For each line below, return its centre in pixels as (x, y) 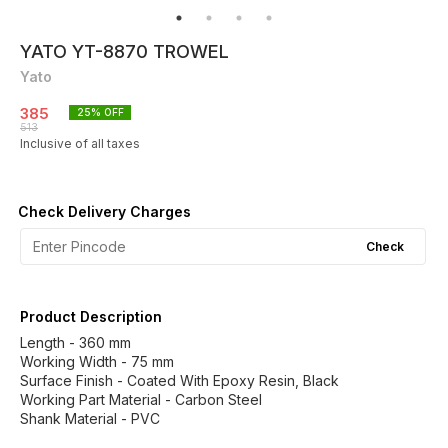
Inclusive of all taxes (80, 143)
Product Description (91, 316)
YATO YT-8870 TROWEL (124, 51)
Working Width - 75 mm (97, 361)
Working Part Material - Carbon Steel (141, 399)
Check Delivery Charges (104, 211)
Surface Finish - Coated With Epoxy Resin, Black (179, 380)
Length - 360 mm (75, 342)
